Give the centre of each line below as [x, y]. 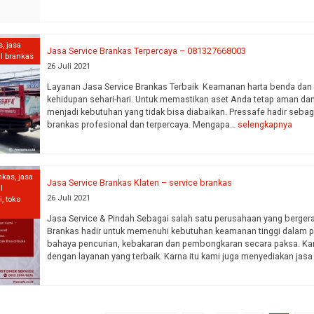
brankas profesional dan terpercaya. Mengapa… [143, 124]
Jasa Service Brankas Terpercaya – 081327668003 [147, 51]
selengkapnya [265, 124]
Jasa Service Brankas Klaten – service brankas [140, 183]
